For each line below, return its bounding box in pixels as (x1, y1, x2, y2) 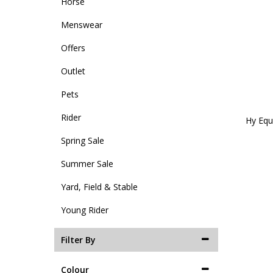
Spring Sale (61, 134, 104, 146)
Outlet (61, 65, 85, 77)
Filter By (61, 233, 96, 246)
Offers (61, 41, 85, 54)
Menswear (61, 18, 102, 30)
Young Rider (61, 204, 108, 216)
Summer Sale (61, 157, 113, 169)
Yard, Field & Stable (61, 180, 138, 193)
